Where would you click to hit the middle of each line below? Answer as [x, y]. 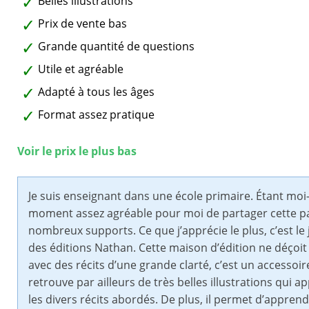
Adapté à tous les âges [96, 92]
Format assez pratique [96, 115]
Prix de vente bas [82, 24]
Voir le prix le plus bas [77, 151]
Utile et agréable [81, 69]
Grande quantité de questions [116, 47]
